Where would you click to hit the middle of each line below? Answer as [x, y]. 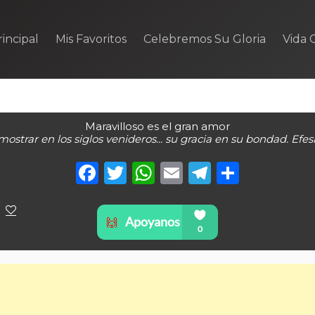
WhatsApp [214, 172]
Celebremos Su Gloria [205, 39]
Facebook [153, 172]
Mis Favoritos [91, 39]
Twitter [167, 172]
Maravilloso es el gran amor [157, 127]
